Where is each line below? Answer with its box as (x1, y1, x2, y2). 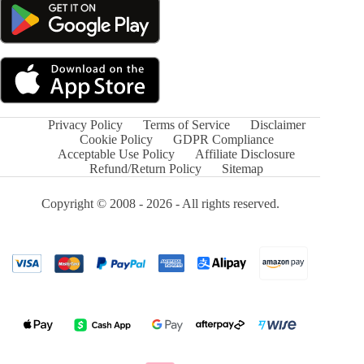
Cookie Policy (79, 132, 153, 146)
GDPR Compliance (172, 132, 274, 146)
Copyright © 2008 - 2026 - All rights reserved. (41, 197, 279, 210)
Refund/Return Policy (89, 162, 202, 175)
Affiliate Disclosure (195, 147, 296, 161)
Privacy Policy (47, 118, 123, 132)
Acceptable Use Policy (58, 147, 175, 161)
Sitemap (222, 162, 264, 175)
